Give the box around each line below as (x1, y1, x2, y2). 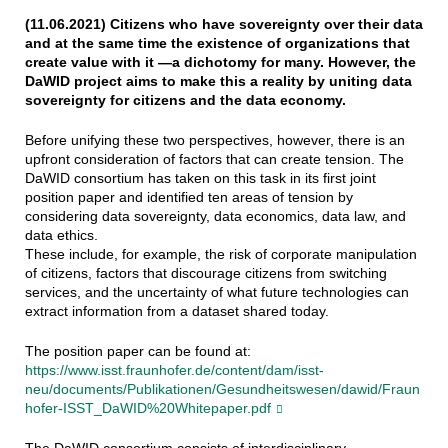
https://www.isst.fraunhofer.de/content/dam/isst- (24, 362, 324, 379)
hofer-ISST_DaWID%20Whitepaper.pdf (24, 400, 271, 417)
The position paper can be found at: (24, 343, 251, 360)
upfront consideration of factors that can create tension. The (24, 151, 404, 168)
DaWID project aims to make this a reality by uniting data (24, 73, 412, 90)
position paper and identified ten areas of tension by (24, 189, 353, 206)
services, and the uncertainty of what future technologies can (24, 284, 409, 301)
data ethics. (24, 227, 98, 244)
